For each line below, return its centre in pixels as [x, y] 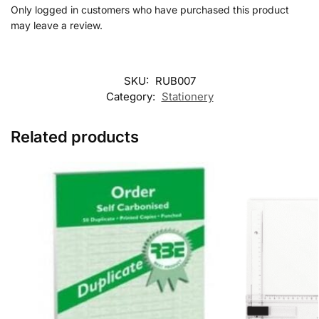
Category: [132, 96]
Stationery [187, 96]
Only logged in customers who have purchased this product [150, 9]
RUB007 [175, 80]
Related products [75, 136]
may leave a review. [57, 25]
